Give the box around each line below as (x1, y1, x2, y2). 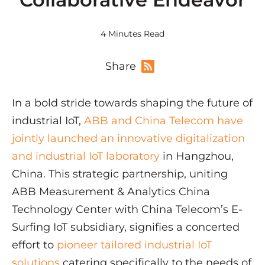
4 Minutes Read (101, 28, 164, 40)
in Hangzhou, (160, 150, 234, 163)
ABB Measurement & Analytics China (12, 185, 210, 199)
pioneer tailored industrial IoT (57, 238, 212, 252)
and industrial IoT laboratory (12, 150, 160, 163)
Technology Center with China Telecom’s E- (12, 203, 243, 216)
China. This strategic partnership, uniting (12, 167, 228, 181)
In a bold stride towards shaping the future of (12, 96, 253, 110)
